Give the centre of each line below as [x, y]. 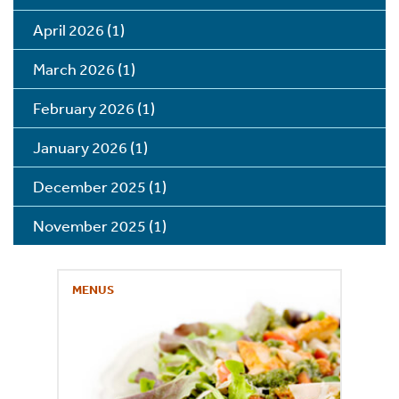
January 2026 [80, 147]
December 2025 [90, 187]
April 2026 [69, 30]
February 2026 [84, 108]
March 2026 [74, 69]
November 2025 [90, 226]
